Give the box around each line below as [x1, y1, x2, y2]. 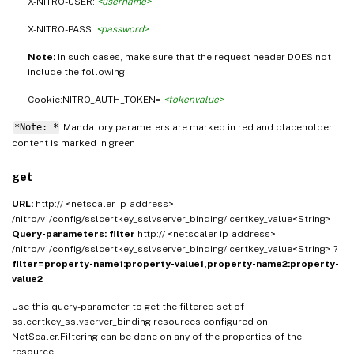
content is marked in [12, 137, 109, 149]
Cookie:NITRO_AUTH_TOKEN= [28, 94, 164, 106]
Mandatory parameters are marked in [60, 122, 238, 134]
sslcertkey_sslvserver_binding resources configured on [12, 316, 268, 328]
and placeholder [255, 122, 333, 134]
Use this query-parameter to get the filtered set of [12, 301, 244, 313]
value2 [12, 273, 43, 285]
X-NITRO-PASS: [28, 24, 96, 36]
